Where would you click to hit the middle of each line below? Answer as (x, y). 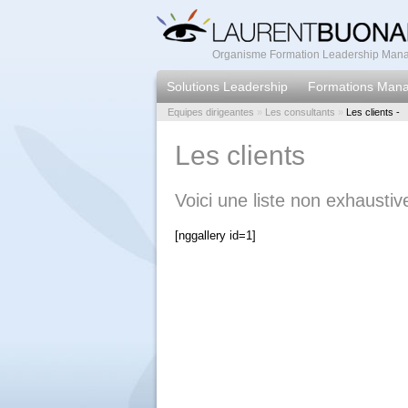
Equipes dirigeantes (211, 112)
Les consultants (300, 112)
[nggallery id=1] (215, 235)
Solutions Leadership (227, 87)
